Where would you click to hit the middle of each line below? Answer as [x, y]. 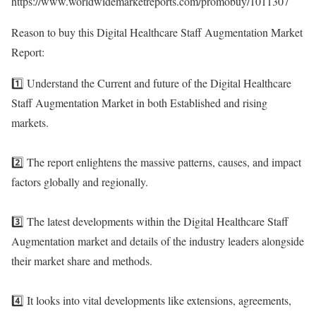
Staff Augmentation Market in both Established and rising [139, 103]
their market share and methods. [82, 261]
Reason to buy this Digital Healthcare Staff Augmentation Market [157, 32]
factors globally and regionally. [80, 182]
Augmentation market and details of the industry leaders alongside [158, 241]
